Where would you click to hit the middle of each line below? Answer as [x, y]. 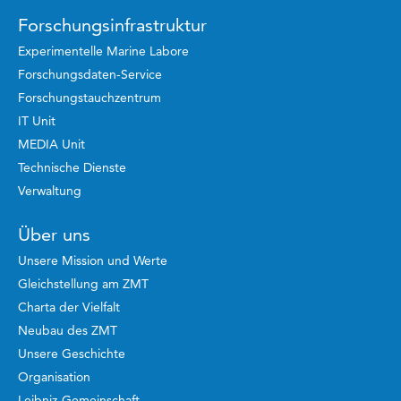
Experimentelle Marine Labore [103, 51]
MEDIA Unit [51, 145]
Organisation [54, 377]
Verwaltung [50, 191]
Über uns [54, 235]
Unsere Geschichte [72, 354]
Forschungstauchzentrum [90, 98]
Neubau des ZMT [68, 331]
